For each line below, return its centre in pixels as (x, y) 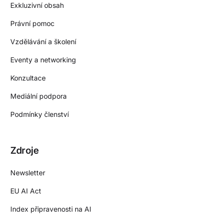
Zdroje (25, 151)
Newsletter (28, 173)
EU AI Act (26, 191)
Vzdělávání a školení (43, 42)
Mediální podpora (39, 96)
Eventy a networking (43, 60)
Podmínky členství (40, 114)
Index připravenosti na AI (51, 209)
